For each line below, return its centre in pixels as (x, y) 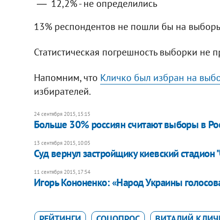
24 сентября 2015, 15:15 (62, 114)
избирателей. (62, 91)
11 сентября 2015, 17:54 (62, 172)
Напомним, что (67, 77)
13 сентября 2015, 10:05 (62, 143)
